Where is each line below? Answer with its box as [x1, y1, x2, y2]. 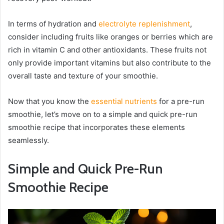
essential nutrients [91, 96, 157, 106]
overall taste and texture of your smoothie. [8, 71, 158, 81]
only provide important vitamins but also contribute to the [8, 58, 211, 68]
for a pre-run [157, 96, 204, 106]
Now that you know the [8, 96, 91, 106]
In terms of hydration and [8, 19, 98, 29]
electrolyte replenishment [98, 19, 190, 29]
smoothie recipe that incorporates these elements [8, 122, 185, 132]
